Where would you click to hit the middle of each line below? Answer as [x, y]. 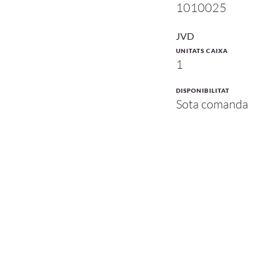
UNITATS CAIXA [202, 50]
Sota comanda [212, 104]
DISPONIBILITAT [203, 90]
